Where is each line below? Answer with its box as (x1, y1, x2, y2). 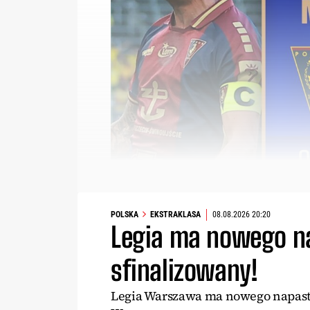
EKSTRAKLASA (150, 210, 201, 220)
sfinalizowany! (111, 253, 258, 287)
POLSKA (111, 210, 138, 220)
